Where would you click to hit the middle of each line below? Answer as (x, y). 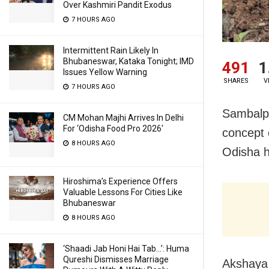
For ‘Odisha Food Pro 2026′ (113, 128)
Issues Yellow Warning (105, 72)
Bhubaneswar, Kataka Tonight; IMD (128, 61)
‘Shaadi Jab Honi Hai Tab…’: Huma (126, 249)
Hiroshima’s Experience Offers (120, 181)
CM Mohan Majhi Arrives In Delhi (123, 118)
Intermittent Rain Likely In (111, 50)
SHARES (236, 80)
